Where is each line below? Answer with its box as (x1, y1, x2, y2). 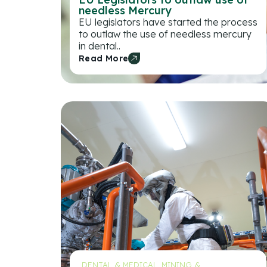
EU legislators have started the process (79, 15, 257, 28)
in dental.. (79, 39, 120, 52)
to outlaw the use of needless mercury (79, 27, 252, 40)
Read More (79, 52, 129, 64)
